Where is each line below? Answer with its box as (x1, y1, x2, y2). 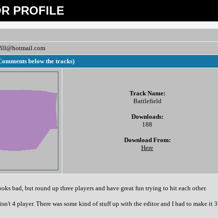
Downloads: (131, 113, 163, 120)
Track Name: (129, 90, 165, 97)
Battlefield (133, 97, 162, 105)
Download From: (124, 136, 171, 144)
